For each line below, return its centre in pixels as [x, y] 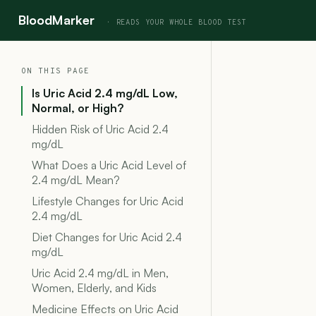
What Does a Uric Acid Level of [109, 165]
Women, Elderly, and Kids [94, 288]
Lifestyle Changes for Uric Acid [108, 201]
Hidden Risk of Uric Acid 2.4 [100, 129]
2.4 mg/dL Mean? [76, 180]
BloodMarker [56, 20]
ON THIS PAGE [56, 71]
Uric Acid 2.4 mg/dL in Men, [100, 273]
